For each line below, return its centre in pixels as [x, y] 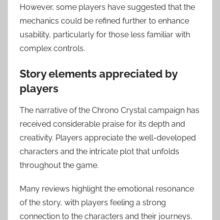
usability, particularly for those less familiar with [105, 34]
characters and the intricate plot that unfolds [99, 152]
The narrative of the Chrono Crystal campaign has [110, 110]
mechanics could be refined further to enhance [104, 21]
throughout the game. [59, 165]
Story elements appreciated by [98, 73]
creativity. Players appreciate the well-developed [108, 138]
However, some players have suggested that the [107, 7]
